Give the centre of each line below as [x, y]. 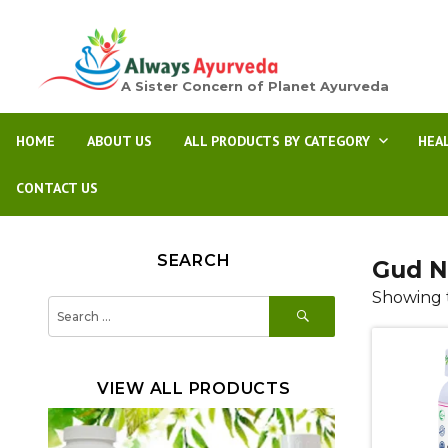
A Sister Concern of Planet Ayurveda [254, 86]
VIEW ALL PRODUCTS [193, 388]
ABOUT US [119, 141]
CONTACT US [57, 188]
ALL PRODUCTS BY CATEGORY [277, 141]
